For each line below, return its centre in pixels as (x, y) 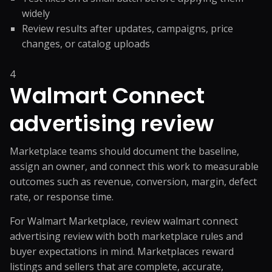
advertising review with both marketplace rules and (126, 236)
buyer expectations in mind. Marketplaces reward (122, 251)
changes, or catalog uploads (86, 44)
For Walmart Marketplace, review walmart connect (124, 221)
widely (36, 13)
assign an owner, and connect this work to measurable (134, 166)
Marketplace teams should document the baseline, (124, 151)
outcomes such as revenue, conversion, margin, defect (133, 182)
